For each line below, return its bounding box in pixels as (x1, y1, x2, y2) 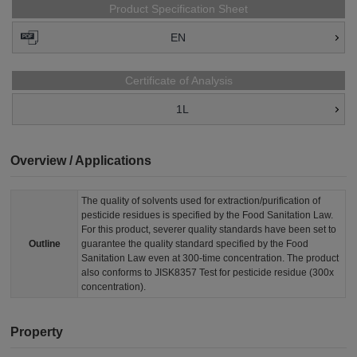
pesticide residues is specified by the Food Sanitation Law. (81, 210, 334, 222)
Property (10, 325, 64, 339)
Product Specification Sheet (109, 2, 248, 16)
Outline (28, 238, 61, 250)
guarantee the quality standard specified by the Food (81, 238, 309, 250)
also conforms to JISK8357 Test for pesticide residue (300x (81, 267, 335, 279)
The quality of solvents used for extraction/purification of (81, 195, 321, 207)
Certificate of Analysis (124, 74, 233, 88)
